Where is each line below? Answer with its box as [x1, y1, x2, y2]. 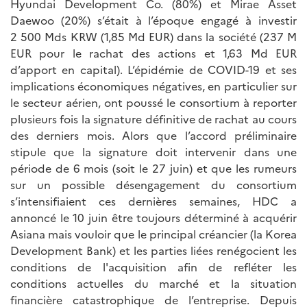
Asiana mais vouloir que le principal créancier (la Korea [10, 226, 297, 242]
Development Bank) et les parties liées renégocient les [10, 243, 297, 258]
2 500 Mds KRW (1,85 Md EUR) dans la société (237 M [10, 29, 297, 45]
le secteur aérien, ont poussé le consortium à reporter [10, 95, 297, 110]
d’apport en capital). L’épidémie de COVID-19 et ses [10, 62, 297, 77]
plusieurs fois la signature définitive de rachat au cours [10, 111, 297, 127]
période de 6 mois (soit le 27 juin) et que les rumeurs [10, 160, 297, 176]
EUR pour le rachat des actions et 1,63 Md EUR [10, 45, 297, 61]
